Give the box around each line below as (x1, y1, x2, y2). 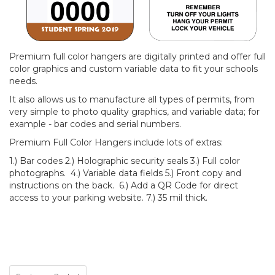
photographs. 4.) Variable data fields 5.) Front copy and (9, 167, 241, 179)
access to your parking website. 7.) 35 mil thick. (9, 192, 212, 203)
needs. (9, 75, 37, 87)
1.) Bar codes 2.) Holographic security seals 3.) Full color (9, 155, 240, 166)
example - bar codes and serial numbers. (9, 118, 181, 130)
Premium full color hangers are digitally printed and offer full (9, 50, 266, 62)
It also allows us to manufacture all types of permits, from (9, 93, 255, 105)
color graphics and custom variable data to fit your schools (9, 63, 258, 74)
